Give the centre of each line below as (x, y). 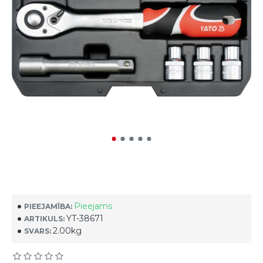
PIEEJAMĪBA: (48, 206)
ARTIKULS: (44, 218)
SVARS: (38, 231)
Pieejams (93, 206)
